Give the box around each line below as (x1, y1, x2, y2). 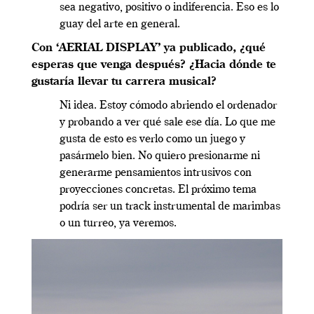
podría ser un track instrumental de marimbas (60, 200, 280, 212)
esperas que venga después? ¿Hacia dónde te (32, 59, 276, 71)
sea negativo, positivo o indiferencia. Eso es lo (60, 1, 279, 13)
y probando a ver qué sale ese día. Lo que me (60, 116, 275, 128)
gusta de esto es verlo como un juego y (60, 133, 245, 145)
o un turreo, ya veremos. (60, 217, 177, 229)
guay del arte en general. (60, 18, 180, 30)
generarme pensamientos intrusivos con (60, 167, 252, 179)
